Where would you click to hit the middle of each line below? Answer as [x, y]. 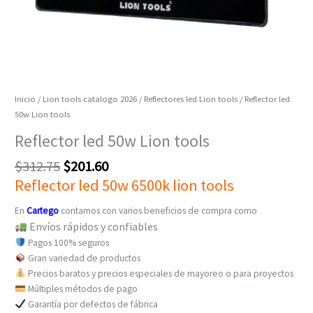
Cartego [43, 211]
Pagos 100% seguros [67, 243]
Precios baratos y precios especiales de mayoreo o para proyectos [159, 274]
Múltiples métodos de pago [81, 289]
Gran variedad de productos [83, 259]
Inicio [26, 99]
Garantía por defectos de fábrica [92, 305]
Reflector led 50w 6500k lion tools [125, 185]
